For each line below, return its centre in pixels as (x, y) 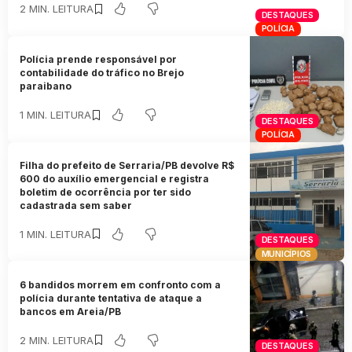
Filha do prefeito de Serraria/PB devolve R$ (127, 165)
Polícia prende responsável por (99, 60)
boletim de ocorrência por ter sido (106, 192)
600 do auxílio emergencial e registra (115, 178)
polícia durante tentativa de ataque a (111, 298)
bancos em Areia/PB (71, 311)
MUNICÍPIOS (286, 254)
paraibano (46, 86)
